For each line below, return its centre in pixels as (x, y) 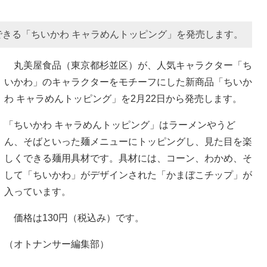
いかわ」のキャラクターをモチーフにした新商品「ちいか (128, 82)
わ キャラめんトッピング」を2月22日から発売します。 (123, 98)
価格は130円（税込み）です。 (74, 218)
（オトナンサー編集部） (57, 244)
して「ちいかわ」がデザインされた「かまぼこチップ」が (128, 175)
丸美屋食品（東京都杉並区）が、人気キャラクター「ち (128, 65)
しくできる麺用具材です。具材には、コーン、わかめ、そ (128, 158)
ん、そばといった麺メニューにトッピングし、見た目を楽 (128, 141)
